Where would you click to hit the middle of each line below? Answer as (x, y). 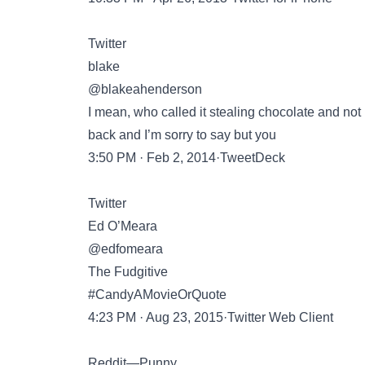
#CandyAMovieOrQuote (157, 295)
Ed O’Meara (123, 226)
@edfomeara (125, 249)
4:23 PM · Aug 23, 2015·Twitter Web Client (211, 317)
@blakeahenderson (145, 89)
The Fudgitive (128, 272)
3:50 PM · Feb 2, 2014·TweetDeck (187, 158)
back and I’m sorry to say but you (182, 135)
